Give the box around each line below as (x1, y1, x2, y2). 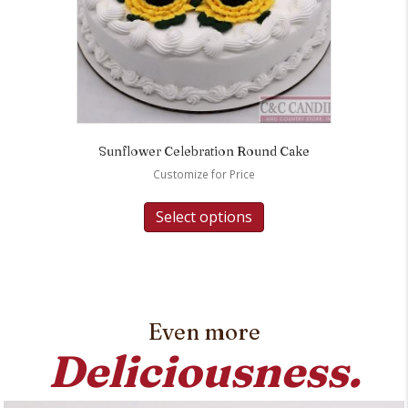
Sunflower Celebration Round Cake (98, 142, 310, 159)
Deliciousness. (47, 343, 361, 398)
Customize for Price (153, 166, 255, 182)
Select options (156, 206, 252, 227)
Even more (148, 318, 260, 345)
